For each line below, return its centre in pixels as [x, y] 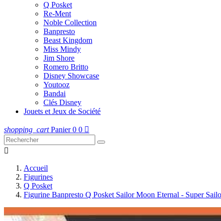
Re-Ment [57, 14]
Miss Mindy [62, 49]
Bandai [55, 93]
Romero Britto [66, 67]
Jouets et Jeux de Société [62, 111]
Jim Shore [59, 58]
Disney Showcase [71, 76]
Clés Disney [62, 102]
